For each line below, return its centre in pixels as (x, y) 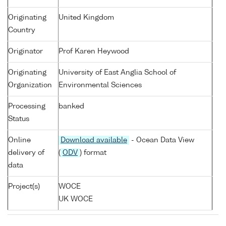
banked (71, 107)
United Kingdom (86, 18)
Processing (27, 107)
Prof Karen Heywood (94, 52)
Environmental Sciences (100, 86)
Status (19, 119)
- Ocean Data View (162, 140)
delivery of (26, 153)
